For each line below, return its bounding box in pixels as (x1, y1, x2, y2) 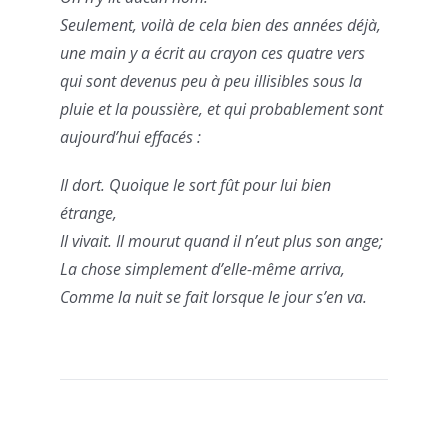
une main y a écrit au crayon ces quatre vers (60, 42, 365, 65)
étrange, (60, 202, 117, 225)
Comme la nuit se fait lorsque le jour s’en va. (60, 286, 367, 309)
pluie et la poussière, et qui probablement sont (60, 98, 383, 121)
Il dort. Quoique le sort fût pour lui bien (60, 174, 331, 197)
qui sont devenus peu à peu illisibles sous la (60, 70, 362, 93)
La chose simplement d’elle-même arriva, (60, 258, 345, 281)
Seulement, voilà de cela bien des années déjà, (60, 14, 381, 37)
